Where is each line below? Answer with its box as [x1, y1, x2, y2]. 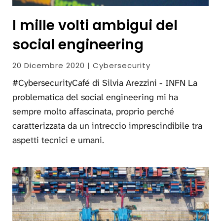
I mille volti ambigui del [12, 16, 178, 36]
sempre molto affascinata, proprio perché [12, 106, 174, 118]
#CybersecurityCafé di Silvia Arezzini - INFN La [12, 77, 197, 89]
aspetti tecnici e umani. [12, 134, 104, 147]
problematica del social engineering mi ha [12, 91, 178, 104]
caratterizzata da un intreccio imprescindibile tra [12, 120, 202, 132]
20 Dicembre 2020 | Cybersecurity [12, 60, 150, 71]
